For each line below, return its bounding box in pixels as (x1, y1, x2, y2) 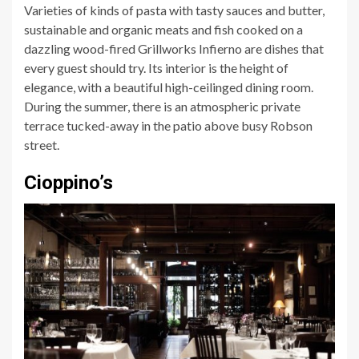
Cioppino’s (24, 171, 113, 195)
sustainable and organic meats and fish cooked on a (24, 22, 303, 38)
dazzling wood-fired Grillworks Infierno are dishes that (24, 41, 324, 57)
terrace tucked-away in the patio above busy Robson (24, 118, 313, 134)
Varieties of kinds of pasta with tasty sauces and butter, (24, 2, 325, 18)
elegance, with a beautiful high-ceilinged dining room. (24, 79, 313, 95)
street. (24, 137, 59, 153)
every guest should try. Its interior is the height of (24, 60, 288, 76)
